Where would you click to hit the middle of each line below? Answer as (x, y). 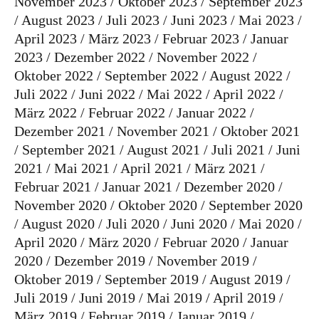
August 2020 (58, 224)
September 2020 (256, 205)
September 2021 (69, 150)
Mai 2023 (266, 20)
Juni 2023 (199, 20)
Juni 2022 (107, 94)
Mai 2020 (266, 224)
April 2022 (244, 94)
